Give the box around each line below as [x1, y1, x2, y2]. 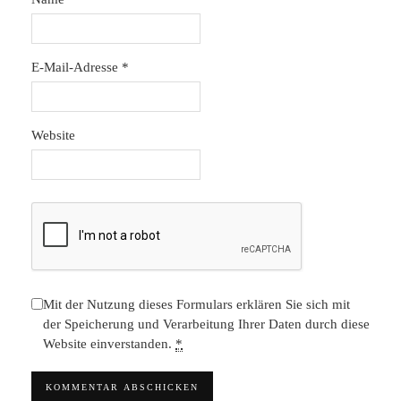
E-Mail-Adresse [31, 60, 122, 74]
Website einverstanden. [43, 337, 175, 351]
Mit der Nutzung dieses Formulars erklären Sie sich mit [43, 297, 350, 311]
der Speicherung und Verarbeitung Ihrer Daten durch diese [43, 317, 370, 331]
